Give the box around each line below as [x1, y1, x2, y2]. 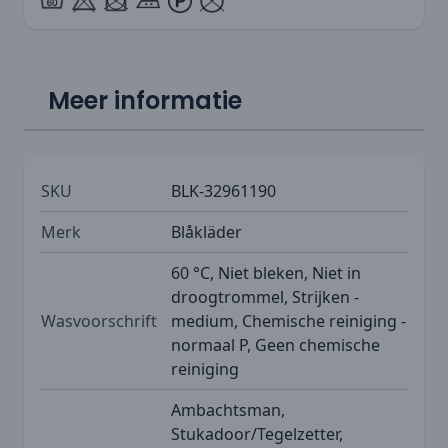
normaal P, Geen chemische [171, 333, 380, 356]
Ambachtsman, [171, 398, 285, 421]
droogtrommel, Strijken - [171, 285, 359, 308]
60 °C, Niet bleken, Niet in [171, 261, 361, 284]
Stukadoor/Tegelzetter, [171, 422, 343, 445]
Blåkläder [171, 220, 242, 243]
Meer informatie [48, 83, 242, 117]
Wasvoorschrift [41, 309, 157, 332]
